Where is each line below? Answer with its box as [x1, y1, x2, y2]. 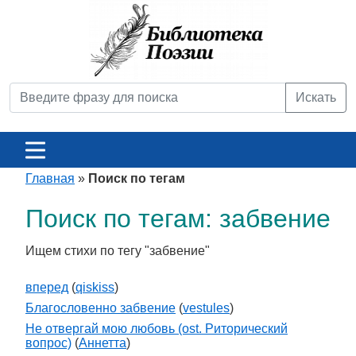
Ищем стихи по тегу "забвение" [25, 244, 210, 257]
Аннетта [79, 336, 126, 350]
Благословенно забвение [25, 301, 176, 315]
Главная [25, 172, 75, 185]
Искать [296, 91, 336, 104]
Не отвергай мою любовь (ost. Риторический [25, 322, 288, 335]
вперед [25, 281, 68, 294]
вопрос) [25, 336, 72, 350]
